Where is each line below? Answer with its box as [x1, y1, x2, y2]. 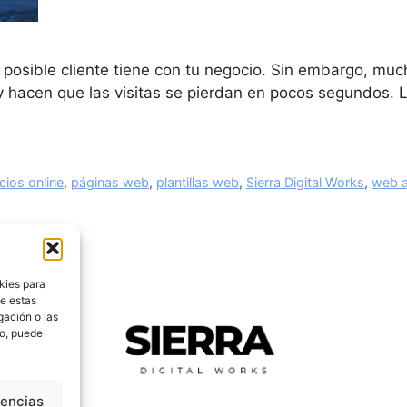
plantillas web [156, 174, 240, 190]
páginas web [71, 174, 150, 190]
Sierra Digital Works [246, 174, 365, 190]
